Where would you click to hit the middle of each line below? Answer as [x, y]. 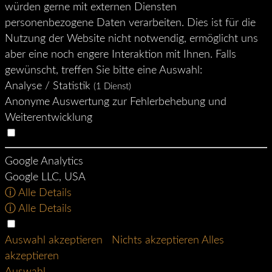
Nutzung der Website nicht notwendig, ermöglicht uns [131, 39]
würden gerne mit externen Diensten [91, 8]
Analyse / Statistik [49, 87]
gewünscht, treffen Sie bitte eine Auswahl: [104, 71]
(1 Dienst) [112, 87]
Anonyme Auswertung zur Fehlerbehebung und [116, 102]
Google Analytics [44, 162]
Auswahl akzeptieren [55, 241]
